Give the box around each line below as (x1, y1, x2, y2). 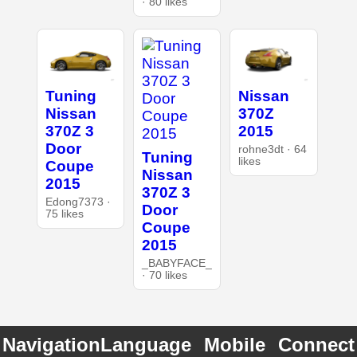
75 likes (45, 207, 84, 220)
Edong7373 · (45, 195, 111, 208)
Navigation (2, 333, 100, 355)
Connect (278, 333, 355, 355)
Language (100, 333, 191, 355)
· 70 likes (141, 269, 187, 281)
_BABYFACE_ (141, 257, 212, 269)
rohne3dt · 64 (238, 143, 308, 155)
